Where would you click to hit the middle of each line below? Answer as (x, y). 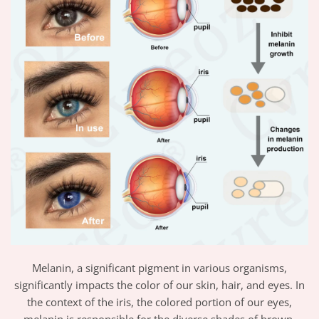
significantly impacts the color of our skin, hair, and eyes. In (159, 284)
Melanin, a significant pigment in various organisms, (159, 267)
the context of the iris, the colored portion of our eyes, (159, 302)
